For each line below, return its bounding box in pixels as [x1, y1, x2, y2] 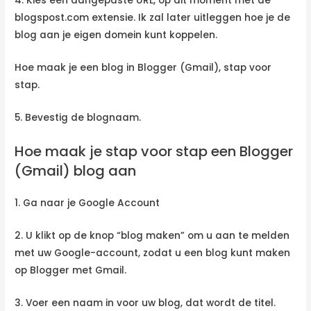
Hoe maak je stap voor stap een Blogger [15, 142, 294, 162]
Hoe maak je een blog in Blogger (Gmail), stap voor [15, 61, 272, 75]
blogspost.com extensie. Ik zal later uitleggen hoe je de [15, 11, 291, 25]
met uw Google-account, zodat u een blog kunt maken [15, 246, 291, 260]
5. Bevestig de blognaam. [15, 111, 142, 125]
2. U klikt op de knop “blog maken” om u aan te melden [15, 228, 290, 242]
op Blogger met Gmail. [15, 263, 127, 277]
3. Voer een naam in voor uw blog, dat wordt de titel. [15, 296, 276, 310]
